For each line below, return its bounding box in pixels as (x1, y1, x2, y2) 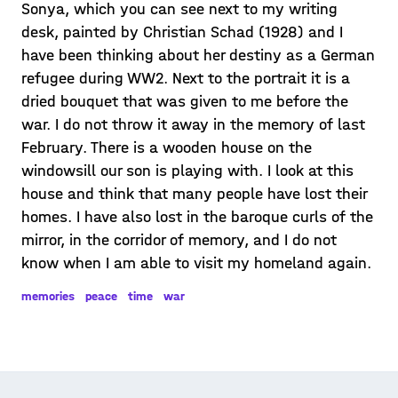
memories (21, 289, 75, 304)
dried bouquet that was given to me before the (21, 92, 348, 111)
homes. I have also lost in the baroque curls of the (21, 208, 373, 227)
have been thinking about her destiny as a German (21, 46, 375, 65)
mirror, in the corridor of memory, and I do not (21, 231, 337, 250)
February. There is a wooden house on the (21, 139, 312, 157)
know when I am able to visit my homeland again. (21, 254, 371, 273)
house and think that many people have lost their (21, 185, 367, 203)
